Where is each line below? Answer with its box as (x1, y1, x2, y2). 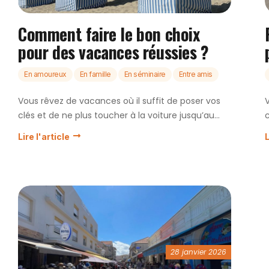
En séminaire (124, 70, 166, 79)
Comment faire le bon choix (18, 22, 200, 47)
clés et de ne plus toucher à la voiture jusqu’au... (18, 109, 220, 122)
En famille (79, 70, 111, 79)
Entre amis (178, 70, 213, 79)
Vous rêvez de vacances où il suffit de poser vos (18, 95, 220, 107)
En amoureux (24, 70, 67, 79)
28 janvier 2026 (171, 247, 226, 258)
